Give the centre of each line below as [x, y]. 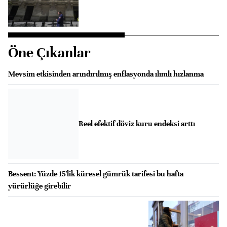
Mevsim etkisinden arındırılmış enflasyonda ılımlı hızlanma [106, 74]
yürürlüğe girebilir [40, 186]
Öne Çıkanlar [49, 53]
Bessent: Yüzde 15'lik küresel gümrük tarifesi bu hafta [96, 174]
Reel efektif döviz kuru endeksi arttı [137, 124]
